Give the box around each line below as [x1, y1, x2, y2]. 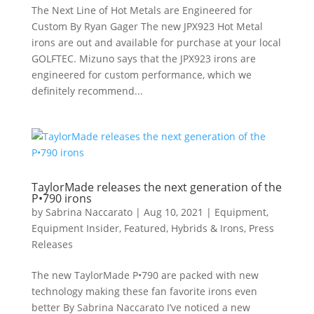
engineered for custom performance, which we [31, 68, 252, 81]
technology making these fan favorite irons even [31, 285, 257, 298]
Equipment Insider [31, 221, 119, 235]
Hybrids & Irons [170, 221, 244, 235]
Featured [123, 221, 166, 235]
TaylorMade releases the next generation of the [31, 179, 282, 195]
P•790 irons [31, 191, 92, 206]
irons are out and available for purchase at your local [31, 36, 281, 49]
